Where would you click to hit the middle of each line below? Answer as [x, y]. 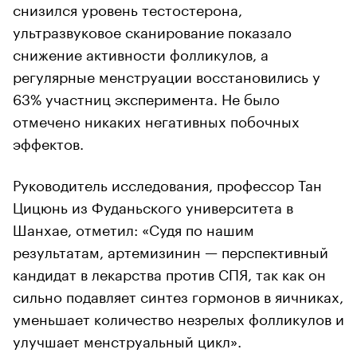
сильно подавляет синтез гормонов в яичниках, [178, 294]
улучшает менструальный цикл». [127, 339]
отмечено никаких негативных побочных [156, 119]
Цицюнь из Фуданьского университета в [153, 205]
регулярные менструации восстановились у [167, 75]
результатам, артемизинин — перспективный [171, 250]
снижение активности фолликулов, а [141, 52]
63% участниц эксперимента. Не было [146, 97]
